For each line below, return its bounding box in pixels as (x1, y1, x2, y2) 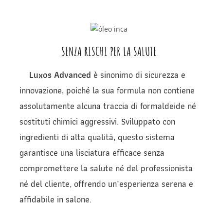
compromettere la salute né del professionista (19, 161, 193, 175)
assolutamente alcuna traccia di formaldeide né (19, 98, 196, 113)
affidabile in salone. (19, 192, 91, 206)
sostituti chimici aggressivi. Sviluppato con (19, 114, 175, 128)
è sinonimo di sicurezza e (91, 67, 185, 82)
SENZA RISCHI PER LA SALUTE (61, 43, 157, 59)
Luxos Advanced (29, 67, 91, 82)
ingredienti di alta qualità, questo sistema (19, 129, 175, 144)
